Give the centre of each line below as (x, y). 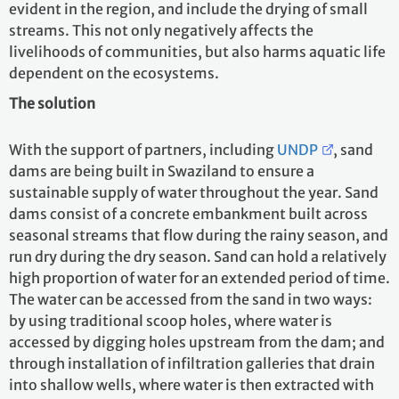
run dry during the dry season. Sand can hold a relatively (198, 256)
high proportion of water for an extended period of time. (199, 278)
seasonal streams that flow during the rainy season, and (199, 235)
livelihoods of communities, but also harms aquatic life (197, 52)
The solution (52, 103)
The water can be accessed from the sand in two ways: (191, 299)
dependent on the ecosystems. (114, 73)
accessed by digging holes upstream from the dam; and (197, 342)
